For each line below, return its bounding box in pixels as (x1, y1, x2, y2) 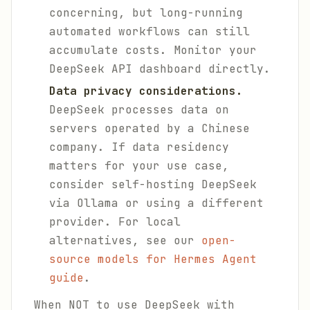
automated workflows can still (49, 24, 250, 39)
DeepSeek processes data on (49, 102, 229, 117)
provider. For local (49, 215, 181, 229)
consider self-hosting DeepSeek (49, 177, 257, 192)
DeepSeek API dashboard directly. (49, 62, 271, 76)
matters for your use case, (49, 158, 229, 173)
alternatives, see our (49, 233, 201, 248)
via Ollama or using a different (49, 196, 264, 210)
